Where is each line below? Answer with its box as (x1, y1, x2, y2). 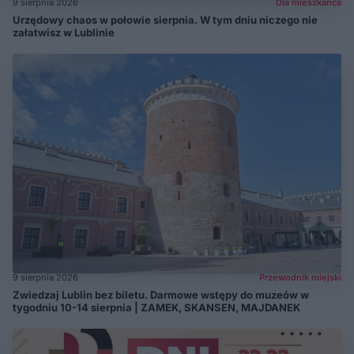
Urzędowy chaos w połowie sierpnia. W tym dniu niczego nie (13, 13, 318, 27)
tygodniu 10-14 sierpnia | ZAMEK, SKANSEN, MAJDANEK (13, 300, 300, 314)
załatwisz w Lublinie (13, 26, 115, 40)
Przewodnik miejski (259, 271, 341, 283)
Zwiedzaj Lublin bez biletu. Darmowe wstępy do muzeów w (13, 288, 309, 301)
